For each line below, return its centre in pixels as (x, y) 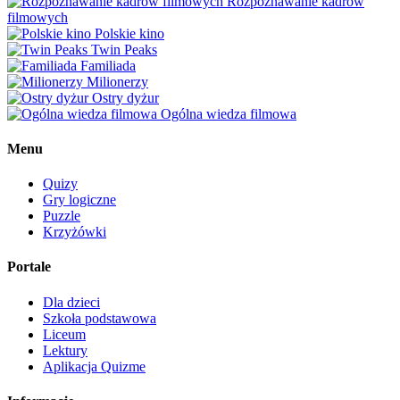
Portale (29, 267)
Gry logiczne (79, 200)
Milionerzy (117, 81)
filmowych (37, 17)
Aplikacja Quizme (94, 366)
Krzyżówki (75, 232)
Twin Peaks (124, 49)
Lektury (65, 350)
